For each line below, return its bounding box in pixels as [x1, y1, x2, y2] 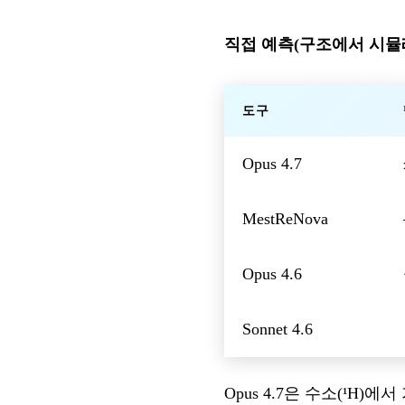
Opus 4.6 [242, 264, 302, 283]
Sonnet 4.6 [242, 319, 313, 338]
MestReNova [242, 209, 328, 228]
